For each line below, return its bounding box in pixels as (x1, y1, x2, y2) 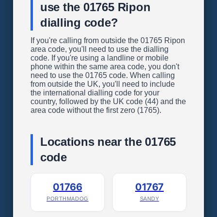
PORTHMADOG (46, 196, 89, 202)
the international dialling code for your (30, 89, 159, 97)
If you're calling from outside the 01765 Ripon (30, 36, 185, 45)
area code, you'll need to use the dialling (30, 45, 169, 54)
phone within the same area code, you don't (30, 62, 179, 71)
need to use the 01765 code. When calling (30, 71, 175, 80)
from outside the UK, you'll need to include (30, 80, 175, 89)
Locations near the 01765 (40, 135, 176, 149)
